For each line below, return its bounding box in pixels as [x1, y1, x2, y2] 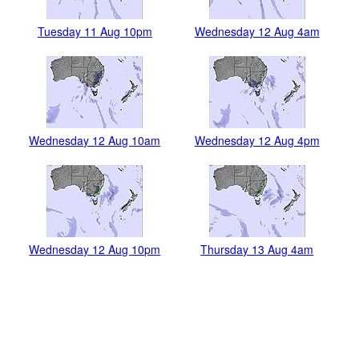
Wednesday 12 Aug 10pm [29, 241, 161, 258]
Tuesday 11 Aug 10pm [37, 23, 152, 40]
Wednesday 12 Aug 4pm [194, 132, 320, 149]
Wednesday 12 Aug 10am [29, 132, 161, 149]
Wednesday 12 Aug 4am [194, 23, 320, 40]
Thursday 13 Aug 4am [200, 241, 314, 258]
